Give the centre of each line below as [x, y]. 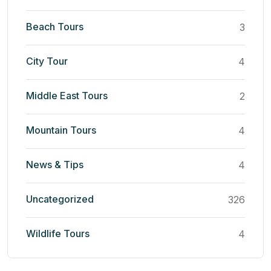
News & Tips [55, 164]
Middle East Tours [67, 95]
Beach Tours [55, 26]
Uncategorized [60, 199]
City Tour [47, 61]
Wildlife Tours [58, 233]
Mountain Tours [61, 130]
